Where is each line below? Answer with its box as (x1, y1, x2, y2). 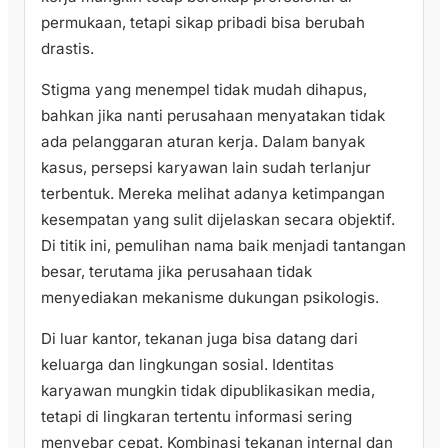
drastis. (41, 38, 94, 58)
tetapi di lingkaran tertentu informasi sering (41, 407, 352, 427)
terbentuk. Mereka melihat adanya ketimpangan (41, 183, 385, 203)
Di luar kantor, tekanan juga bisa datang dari (41, 329, 358, 349)
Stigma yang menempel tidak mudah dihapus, (41, 79, 367, 99)
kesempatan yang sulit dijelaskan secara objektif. (41, 209, 395, 229)
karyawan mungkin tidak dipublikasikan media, (41, 381, 375, 401)
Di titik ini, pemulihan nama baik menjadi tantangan (41, 235, 406, 255)
